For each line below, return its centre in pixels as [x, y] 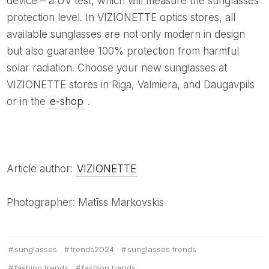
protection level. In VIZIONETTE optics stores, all [121, 18]
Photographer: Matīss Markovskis [88, 203]
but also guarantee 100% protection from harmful [122, 51]
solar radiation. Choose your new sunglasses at [116, 68]
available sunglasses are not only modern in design [125, 35]
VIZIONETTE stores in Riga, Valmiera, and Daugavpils [130, 85]
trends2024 [92, 249]
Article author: [44, 169]
